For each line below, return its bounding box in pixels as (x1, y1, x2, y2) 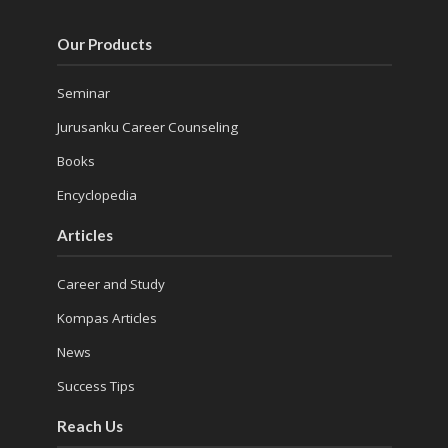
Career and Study (56, 275, 165, 294)
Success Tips (56, 377, 135, 396)
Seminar (56, 84, 110, 103)
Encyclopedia (56, 186, 137, 205)
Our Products (56, 35, 152, 54)
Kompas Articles (56, 309, 157, 328)
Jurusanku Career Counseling (56, 118, 238, 137)
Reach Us (56, 417, 123, 436)
